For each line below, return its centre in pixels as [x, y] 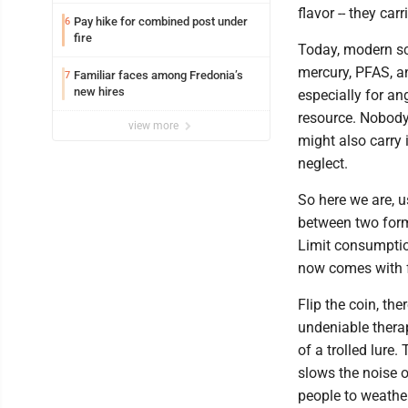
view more [155, 126]
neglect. [323, 163]
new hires [99, 92]
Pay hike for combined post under [161, 21]
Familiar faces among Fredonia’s [158, 75]
